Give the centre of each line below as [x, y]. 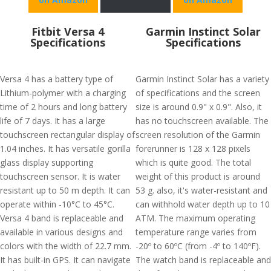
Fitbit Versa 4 [68, 31]
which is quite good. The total [193, 162]
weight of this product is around [198, 176]
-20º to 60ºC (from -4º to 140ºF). [198, 246]
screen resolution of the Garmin [198, 135]
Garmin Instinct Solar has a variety [202, 79]
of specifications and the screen [198, 93]
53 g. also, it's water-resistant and [201, 190]
